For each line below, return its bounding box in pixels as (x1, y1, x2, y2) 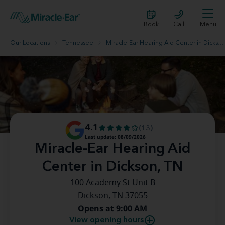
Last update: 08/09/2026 (85, 133, 146, 140)
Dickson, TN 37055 (77, 192, 148, 200)
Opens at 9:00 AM (78, 203, 147, 214)
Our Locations (10, 40, 50, 46)
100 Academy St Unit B (70, 179, 155, 187)
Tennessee (62, 40, 93, 46)
